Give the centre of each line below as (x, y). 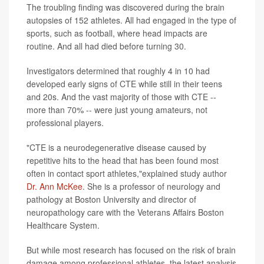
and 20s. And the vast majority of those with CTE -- (121, 96)
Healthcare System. (63, 225)
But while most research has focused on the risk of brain (131, 250)
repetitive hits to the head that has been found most (123, 160)
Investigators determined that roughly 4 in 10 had (118, 70)
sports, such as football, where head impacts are (117, 33)
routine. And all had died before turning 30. (106, 46)
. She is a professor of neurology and (151, 186)
